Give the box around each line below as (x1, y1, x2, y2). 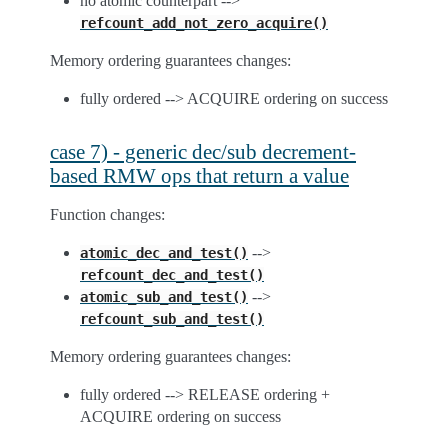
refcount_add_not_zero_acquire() (80, 15, 328, 31)
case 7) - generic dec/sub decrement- (50, 140, 356, 163)
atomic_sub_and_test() (80, 289, 248, 305)
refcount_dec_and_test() (80, 267, 264, 283)
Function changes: (50, 206, 165, 223)
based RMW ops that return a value (50, 164, 349, 187)
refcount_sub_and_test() (80, 311, 264, 327)
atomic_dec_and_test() (80, 245, 248, 261)
